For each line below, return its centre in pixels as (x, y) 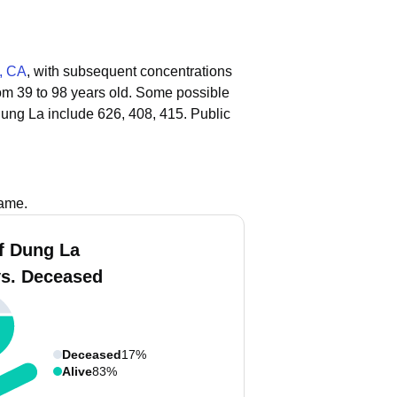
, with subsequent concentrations (129, 71)
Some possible (183, 93)
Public (210, 114)
